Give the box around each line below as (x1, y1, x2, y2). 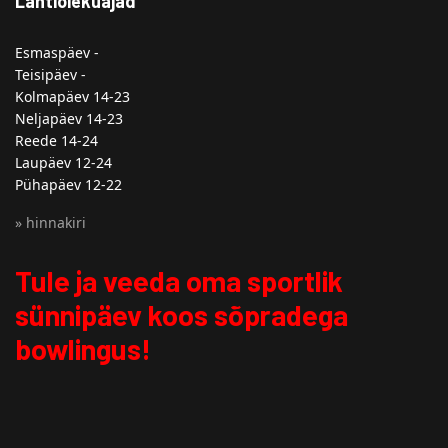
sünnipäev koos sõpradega (15, 297, 348, 332)
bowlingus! (15, 331, 151, 366)
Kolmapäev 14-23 (15, 87, 130, 106)
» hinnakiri (15, 213, 86, 232)
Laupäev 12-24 (15, 153, 112, 172)
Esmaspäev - (15, 43, 99, 62)
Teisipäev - (15, 65, 86, 84)
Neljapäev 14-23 (15, 109, 123, 128)
